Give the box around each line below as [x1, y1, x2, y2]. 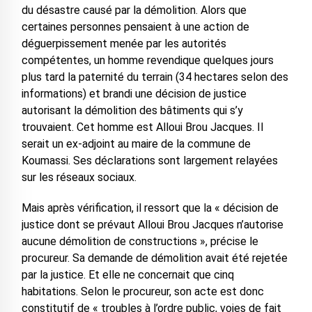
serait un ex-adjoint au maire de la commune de [21, 137, 251, 151]
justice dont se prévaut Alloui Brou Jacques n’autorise [21, 218, 283, 232]
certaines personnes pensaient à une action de [21, 20, 249, 34]
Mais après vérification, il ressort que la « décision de [21, 201, 279, 215]
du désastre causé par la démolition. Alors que [21, 3, 247, 17]
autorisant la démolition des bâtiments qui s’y [21, 104, 243, 118]
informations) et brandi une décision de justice [21, 87, 247, 101]
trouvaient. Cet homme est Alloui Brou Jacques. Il [21, 120, 263, 134]
